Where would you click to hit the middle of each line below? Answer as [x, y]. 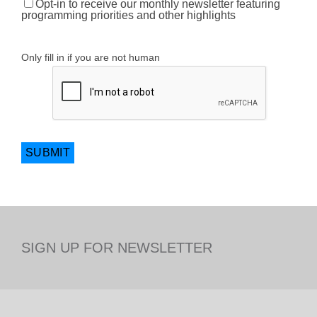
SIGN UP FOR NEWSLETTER [117, 248]
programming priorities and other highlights [128, 15]
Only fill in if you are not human [91, 57]
